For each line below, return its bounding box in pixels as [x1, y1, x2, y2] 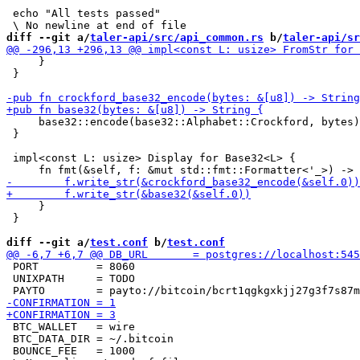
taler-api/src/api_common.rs [90, 31, 264, 43]
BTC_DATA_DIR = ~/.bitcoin [6, 333, 174, 345]
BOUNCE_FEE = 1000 [6, 345, 135, 357]
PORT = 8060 [6, 260, 135, 272]
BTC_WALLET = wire [6, 321, 135, 333]
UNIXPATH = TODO [6, 272, 135, 284]
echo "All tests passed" [6, 7, 161, 19]
